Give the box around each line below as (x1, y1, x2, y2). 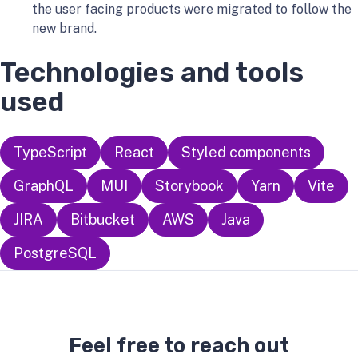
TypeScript (14, 144, 87, 161)
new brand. (32, 21, 97, 36)
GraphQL (14, 177, 74, 194)
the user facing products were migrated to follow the (32, 2, 352, 17)
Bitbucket (70, 211, 135, 228)
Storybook (155, 177, 224, 194)
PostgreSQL (14, 245, 97, 261)
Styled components (181, 144, 311, 161)
